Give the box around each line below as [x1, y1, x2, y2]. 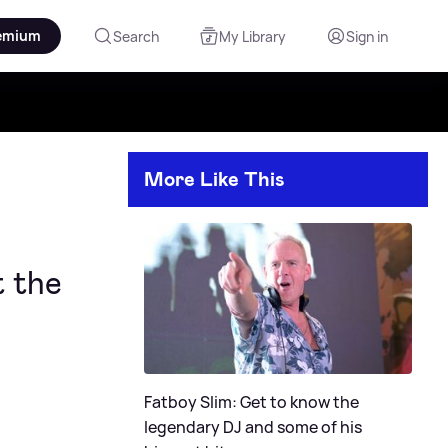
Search [113, 26, 159, 46]
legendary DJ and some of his [144, 415, 362, 438]
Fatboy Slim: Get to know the [144, 390, 359, 413]
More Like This [144, 166, 285, 192]
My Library [219, 26, 286, 46]
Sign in [346, 26, 388, 46]
